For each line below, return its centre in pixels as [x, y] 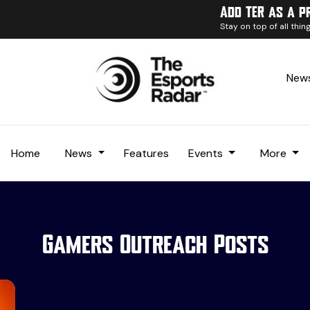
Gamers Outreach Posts [155, 246]
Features [147, 153]
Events [207, 153]
